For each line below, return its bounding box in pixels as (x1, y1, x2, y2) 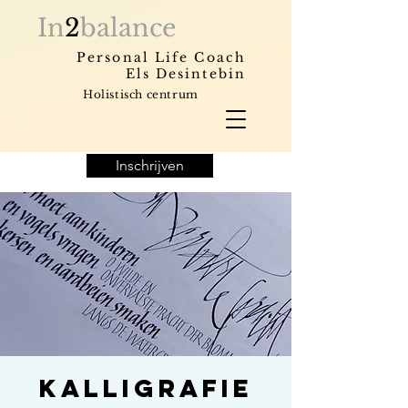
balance (80, 13, 176, 43)
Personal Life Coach (76, 49, 246, 66)
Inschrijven (116, 157, 184, 174)
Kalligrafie (38, 372, 253, 403)
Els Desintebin (125, 66, 246, 82)
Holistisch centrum (83, 87, 199, 101)
